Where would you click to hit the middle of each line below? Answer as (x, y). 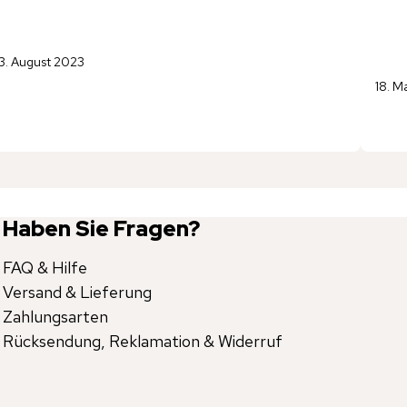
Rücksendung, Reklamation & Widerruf (142, 341)
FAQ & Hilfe (45, 267)
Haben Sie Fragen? (101, 228)
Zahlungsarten (55, 316)
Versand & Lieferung (77, 292)
